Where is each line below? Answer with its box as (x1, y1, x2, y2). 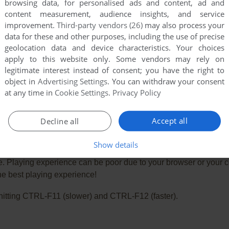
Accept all (152, 115, 188, 126)
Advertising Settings (37, 76, 108, 86)
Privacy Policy (112, 87, 161, 98)
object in (5, 76, 38, 86)
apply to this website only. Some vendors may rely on (5, 53, 224, 64)
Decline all (40, 116, 79, 126)
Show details (93, 139, 138, 150)
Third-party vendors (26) (57, 19, 143, 30)
